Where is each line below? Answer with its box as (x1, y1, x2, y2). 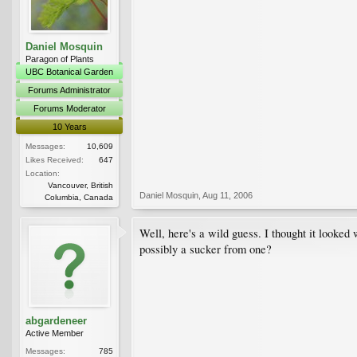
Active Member (25, 328, 84, 338)
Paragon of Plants (25, 53, 94, 64)
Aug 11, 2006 (202, 190, 253, 200)
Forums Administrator (28, 84, 111, 95)
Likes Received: (25, 155, 84, 164)
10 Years (52, 121, 87, 131)
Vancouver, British (48, 180, 113, 190)
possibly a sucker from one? (139, 241, 272, 257)
